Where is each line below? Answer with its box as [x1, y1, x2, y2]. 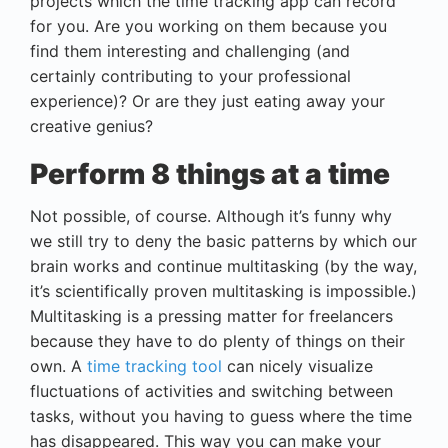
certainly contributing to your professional [30, 65, 351, 86]
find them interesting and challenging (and [30, 40, 350, 61]
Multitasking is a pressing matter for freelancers [30, 305, 393, 326]
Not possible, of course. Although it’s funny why [30, 205, 392, 226]
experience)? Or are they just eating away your [30, 90, 385, 111]
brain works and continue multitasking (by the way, [30, 255, 417, 276]
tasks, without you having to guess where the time [30, 405, 412, 426]
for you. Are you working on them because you [30, 15, 387, 36]
